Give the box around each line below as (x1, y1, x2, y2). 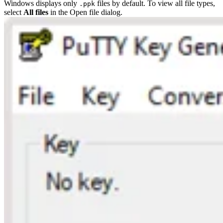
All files (23, 8, 48, 17)
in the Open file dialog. (48, 8, 122, 17)
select (4, 8, 23, 17)
